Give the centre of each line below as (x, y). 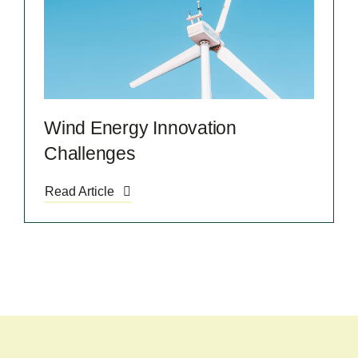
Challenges (89, 154)
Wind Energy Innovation (140, 128)
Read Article (79, 192)
